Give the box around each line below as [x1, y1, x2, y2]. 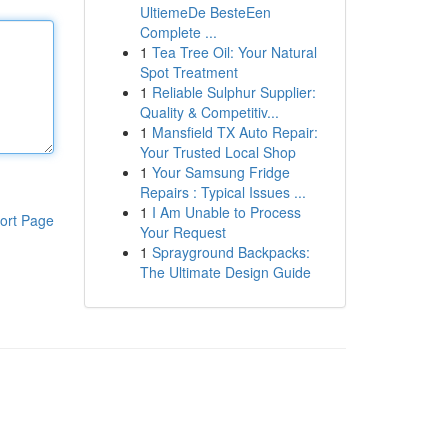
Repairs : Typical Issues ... [139, 182, 306, 202]
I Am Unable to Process [151, 202, 301, 222]
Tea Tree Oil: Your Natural [151, 42, 317, 62]
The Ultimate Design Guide [139, 262, 311, 282]
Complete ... [139, 22, 217, 42]
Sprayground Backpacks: [151, 242, 310, 262]
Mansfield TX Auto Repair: [151, 122, 318, 142]
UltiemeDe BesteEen [139, 2, 271, 22]
